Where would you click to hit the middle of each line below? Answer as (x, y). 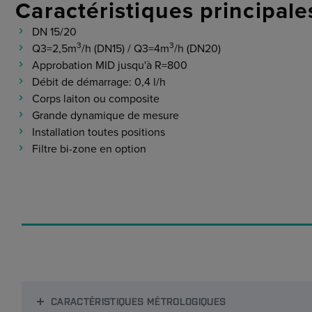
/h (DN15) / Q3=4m (126, 49)
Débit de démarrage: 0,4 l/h (99, 82)
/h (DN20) (198, 49)
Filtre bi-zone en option (89, 149)
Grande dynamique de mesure (106, 116)
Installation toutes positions (99, 132)
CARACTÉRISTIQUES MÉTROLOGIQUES (138, 301)
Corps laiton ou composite (96, 99)
